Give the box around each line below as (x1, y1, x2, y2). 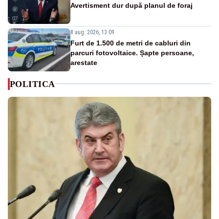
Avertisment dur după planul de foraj (70, 1, 193, 9)
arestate (70, 58, 97, 66)
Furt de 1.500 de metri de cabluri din (70, 39, 191, 47)
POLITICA (10, 79, 55, 89)
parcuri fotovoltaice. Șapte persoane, (70, 48, 194, 57)
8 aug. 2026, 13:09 (70, 28, 114, 36)
